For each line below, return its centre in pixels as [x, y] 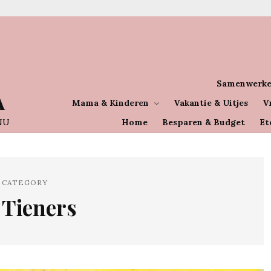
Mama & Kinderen [110, 103]
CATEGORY [25, 182]
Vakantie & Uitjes [211, 103]
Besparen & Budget [204, 122]
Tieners [39, 207]
